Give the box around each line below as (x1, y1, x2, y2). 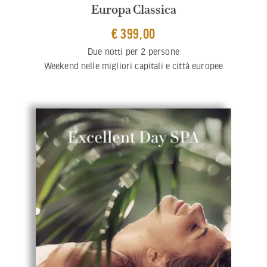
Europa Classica (91, 2, 176, 17)
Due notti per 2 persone (88, 46, 179, 56)
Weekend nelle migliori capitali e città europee (44, 60, 223, 70)
